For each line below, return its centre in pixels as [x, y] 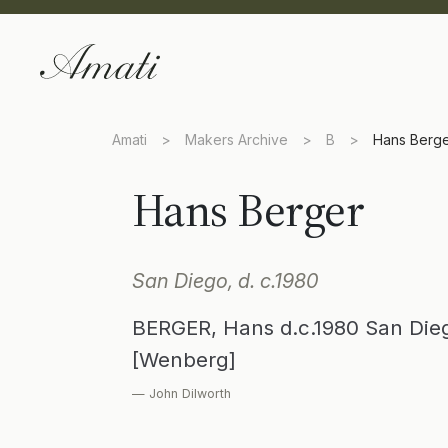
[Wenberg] [184, 359]
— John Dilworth [181, 393]
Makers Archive [236, 139]
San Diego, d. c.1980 [225, 281]
